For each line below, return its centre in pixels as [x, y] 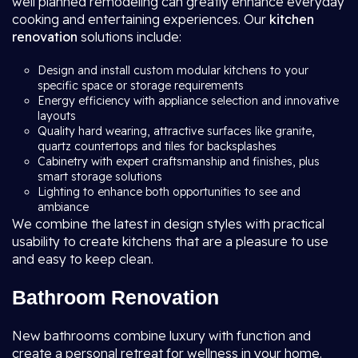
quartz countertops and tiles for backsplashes [157, 146]
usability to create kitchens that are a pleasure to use [170, 241]
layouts [57, 116]
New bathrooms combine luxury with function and [161, 336]
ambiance [63, 207]
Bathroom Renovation [115, 297]
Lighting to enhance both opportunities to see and [169, 192]
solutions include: [129, 37]
